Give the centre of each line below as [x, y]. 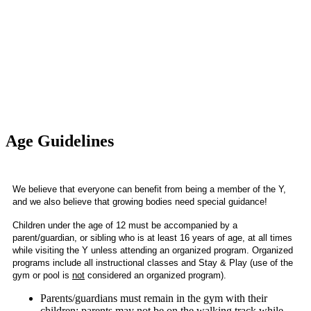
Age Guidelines [60, 141]
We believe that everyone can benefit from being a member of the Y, [149, 189]
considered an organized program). [157, 275]
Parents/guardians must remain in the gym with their [154, 298]
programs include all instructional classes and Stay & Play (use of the [153, 262]
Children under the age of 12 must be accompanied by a [125, 225]
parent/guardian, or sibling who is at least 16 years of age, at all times [152, 237]
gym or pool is [42, 275]
